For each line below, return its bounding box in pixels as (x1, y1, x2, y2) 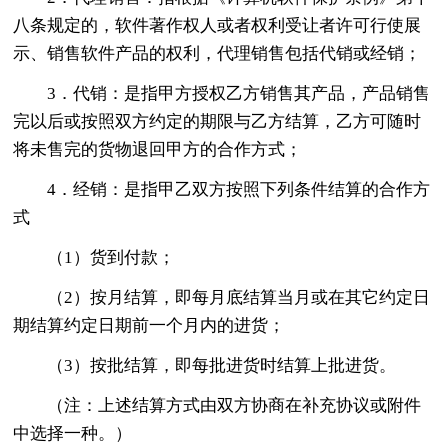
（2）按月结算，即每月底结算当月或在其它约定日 (47, 287, 431, 307)
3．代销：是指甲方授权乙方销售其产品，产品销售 (47, 83, 431, 103)
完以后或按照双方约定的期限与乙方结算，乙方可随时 (13, 111, 422, 131)
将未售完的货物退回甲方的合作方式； (13, 139, 303, 159)
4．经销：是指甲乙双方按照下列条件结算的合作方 (47, 179, 431, 199)
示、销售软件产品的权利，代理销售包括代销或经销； (13, 43, 422, 63)
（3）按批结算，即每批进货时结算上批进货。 (47, 355, 397, 375)
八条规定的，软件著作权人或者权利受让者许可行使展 (13, 15, 422, 35)
